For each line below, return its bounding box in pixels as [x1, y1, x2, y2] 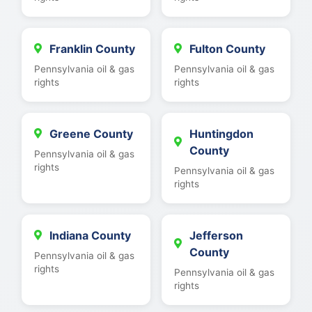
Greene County [49, 126, 134, 141]
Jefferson [189, 228, 244, 242]
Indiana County [49, 228, 132, 242]
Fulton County [189, 41, 266, 56]
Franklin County [49, 41, 136, 56]
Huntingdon [189, 126, 254, 141]
